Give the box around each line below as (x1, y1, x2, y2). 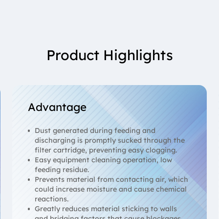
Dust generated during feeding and (35, 126, 156, 135)
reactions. (35, 194, 69, 203)
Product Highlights (46, 46, 173, 64)
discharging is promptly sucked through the (35, 135, 185, 145)
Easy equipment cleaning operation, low (35, 155, 173, 164)
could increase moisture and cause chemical (35, 184, 187, 194)
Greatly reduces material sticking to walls (35, 204, 177, 213)
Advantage (27, 100, 87, 114)
